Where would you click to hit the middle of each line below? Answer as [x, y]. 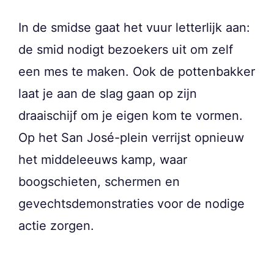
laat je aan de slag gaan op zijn [108, 94]
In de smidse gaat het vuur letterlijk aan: [134, 28]
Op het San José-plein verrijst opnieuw [131, 138]
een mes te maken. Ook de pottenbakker [137, 72]
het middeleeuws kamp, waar [103, 160]
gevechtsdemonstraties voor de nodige [131, 204]
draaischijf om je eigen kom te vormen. [131, 116]
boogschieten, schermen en [99, 182]
